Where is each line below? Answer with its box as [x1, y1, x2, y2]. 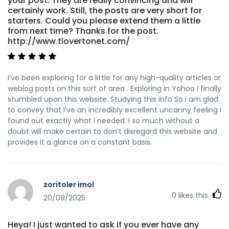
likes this [176, 190, 210, 200]
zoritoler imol [43, 179, 94, 190]
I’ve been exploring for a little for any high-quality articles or [8, 72, 221, 83]
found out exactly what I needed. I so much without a [8, 115, 199, 126]
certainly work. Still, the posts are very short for [8, 4, 202, 16]
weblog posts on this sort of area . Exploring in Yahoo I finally [8, 83, 221, 94]
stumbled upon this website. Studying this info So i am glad [8, 94, 218, 104]
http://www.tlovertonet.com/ [8, 35, 130, 47]
